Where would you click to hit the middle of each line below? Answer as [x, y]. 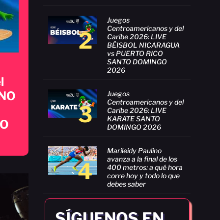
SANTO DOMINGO [137, 61]
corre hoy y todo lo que [143, 175]
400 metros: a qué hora [145, 167]
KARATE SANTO [134, 118]
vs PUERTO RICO [135, 53]
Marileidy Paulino [134, 150]
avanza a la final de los [142, 159]
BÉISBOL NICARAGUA [143, 45]
